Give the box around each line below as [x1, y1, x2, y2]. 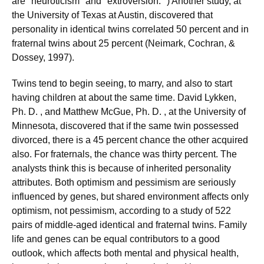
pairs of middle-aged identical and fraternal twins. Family [12, 220, 247, 230]
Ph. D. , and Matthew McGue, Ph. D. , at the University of [12, 107, 246, 117]
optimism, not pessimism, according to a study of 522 [12, 206, 231, 216]
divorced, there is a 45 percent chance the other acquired [12, 135, 248, 145]
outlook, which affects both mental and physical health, [12, 248, 239, 258]
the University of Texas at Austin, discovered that [12, 10, 213, 20]
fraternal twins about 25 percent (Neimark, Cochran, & [12, 38, 235, 48]
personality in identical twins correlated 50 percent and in [12, 24, 249, 34]
